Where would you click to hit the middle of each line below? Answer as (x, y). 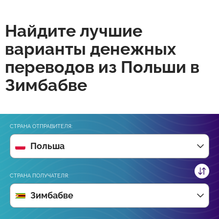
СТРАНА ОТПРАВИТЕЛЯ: (41, 126)
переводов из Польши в (102, 67)
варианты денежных (90, 49)
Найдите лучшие (74, 31)
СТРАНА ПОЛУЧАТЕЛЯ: (39, 176)
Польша (47, 146)
